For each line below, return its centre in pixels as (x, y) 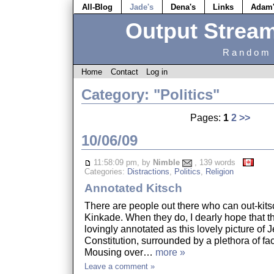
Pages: (207, 118)
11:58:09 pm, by (122, 162)
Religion (219, 172)
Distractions (148, 172)
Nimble (166, 162)
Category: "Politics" (150, 95)
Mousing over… (120, 252)
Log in (157, 72)
